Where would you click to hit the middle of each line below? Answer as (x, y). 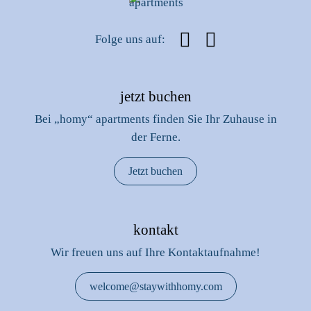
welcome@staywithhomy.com (155, 286)
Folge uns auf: (130, 39)
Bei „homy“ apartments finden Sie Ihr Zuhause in (155, 119)
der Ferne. (155, 137)
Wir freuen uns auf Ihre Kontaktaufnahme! (155, 252)
